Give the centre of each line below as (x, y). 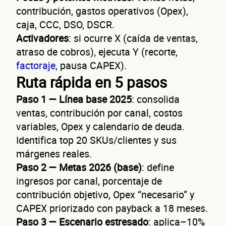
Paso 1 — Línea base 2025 (74, 99)
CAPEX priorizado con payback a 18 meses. (112, 208)
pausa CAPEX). (93, 65)
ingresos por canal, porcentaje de (89, 181)
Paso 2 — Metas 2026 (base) (79, 167)
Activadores (42, 38)
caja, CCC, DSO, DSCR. (65, 24)
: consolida (156, 99)
